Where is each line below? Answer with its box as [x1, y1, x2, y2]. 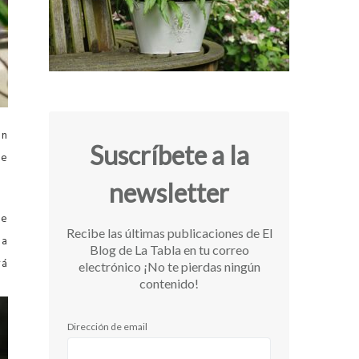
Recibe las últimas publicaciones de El [66, 225, 272, 241]
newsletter [109, 177, 229, 209]
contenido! [139, 276, 199, 292]
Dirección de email [67, 321, 147, 333]
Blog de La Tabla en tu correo [89, 242, 249, 258]
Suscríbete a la [89, 139, 249, 171]
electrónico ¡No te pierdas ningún [78, 259, 260, 275]
